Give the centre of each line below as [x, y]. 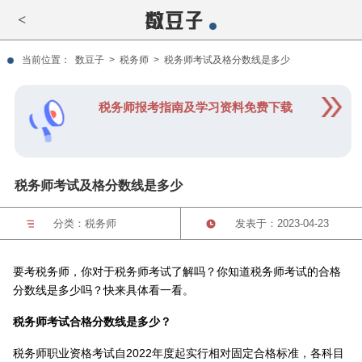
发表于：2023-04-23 [282, 223]
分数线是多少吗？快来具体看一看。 [103, 290]
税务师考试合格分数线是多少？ [92, 322]
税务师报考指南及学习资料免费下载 [196, 107]
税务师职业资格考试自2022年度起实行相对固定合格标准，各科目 [178, 353]
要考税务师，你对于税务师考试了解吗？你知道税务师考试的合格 [177, 271]
